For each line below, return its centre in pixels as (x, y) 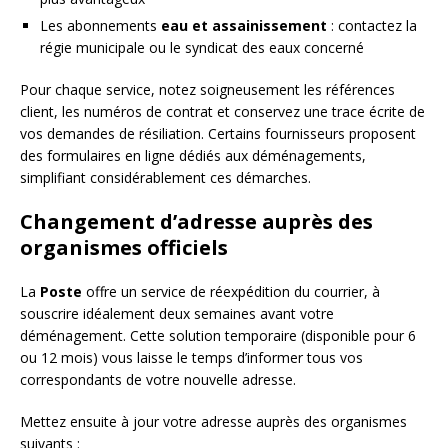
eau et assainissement (244, 25)
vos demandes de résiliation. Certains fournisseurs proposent (218, 133)
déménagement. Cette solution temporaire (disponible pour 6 (218, 335)
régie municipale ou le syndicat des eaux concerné (202, 47)
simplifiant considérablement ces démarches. (165, 177)
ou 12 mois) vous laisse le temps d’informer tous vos (191, 357)
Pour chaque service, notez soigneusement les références (207, 89)
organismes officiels (124, 247)
